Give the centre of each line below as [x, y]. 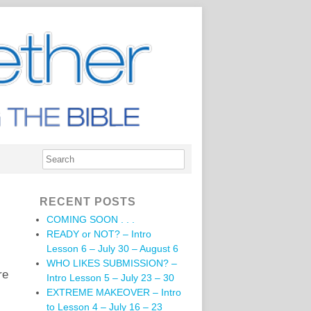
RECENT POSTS [88, 202]
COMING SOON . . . [91, 219]
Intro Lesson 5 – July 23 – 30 [110, 278]
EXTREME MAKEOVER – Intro [114, 292]
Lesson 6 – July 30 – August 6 [112, 249]
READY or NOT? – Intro [99, 234]
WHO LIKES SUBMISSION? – [112, 263]
